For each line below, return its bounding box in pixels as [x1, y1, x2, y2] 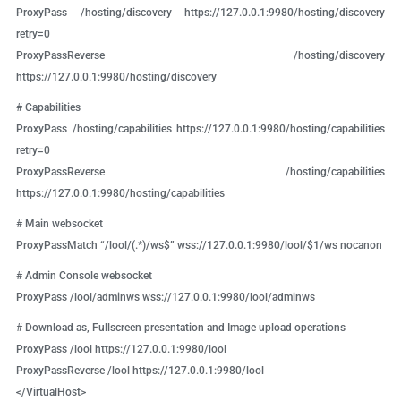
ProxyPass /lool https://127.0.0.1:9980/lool [15, 343, 226, 356]
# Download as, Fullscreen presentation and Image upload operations [15, 321, 346, 335]
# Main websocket [15, 218, 103, 231]
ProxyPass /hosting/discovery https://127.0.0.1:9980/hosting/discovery [15, 6, 386, 20]
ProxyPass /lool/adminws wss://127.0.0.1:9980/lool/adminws [15, 291, 315, 304]
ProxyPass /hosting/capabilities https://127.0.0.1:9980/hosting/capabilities [15, 123, 386, 136]
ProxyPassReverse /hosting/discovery [15, 49, 386, 63]
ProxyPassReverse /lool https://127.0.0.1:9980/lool [15, 364, 264, 378]
